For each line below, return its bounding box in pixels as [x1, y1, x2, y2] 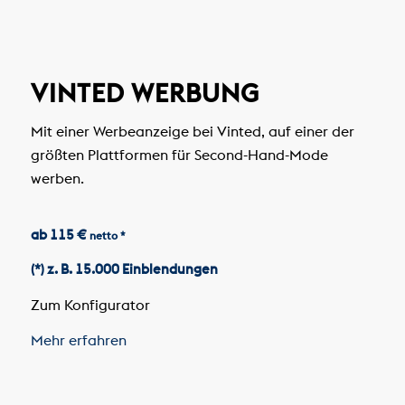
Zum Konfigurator [30, 295, 154, 314]
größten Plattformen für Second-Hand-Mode [30, 145, 328, 164]
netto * [89, 229, 126, 243]
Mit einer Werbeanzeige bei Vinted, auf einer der [30, 121, 354, 140]
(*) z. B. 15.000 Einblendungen [30, 260, 218, 278]
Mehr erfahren [30, 331, 130, 350]
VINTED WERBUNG [30, 77, 259, 110]
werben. [30, 168, 84, 187]
